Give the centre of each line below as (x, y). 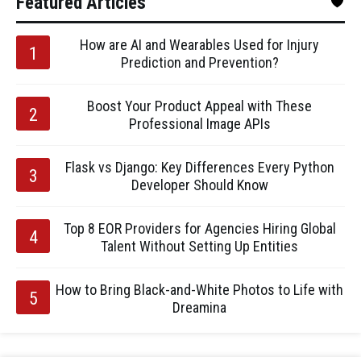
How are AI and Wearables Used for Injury (199, 45)
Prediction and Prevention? (199, 62)
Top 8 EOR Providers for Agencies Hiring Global (199, 228)
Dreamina (199, 307)
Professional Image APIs (199, 124)
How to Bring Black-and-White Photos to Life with (199, 290)
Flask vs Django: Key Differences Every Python (199, 167)
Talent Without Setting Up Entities (199, 246)
